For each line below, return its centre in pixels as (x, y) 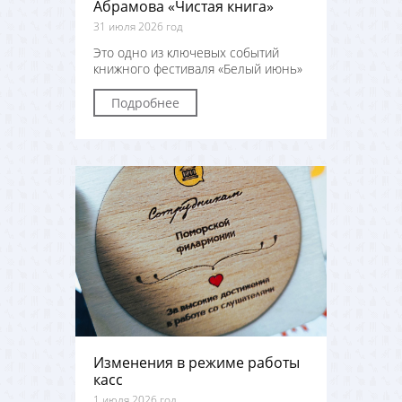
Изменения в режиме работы (197, 363)
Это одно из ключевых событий (186, 52)
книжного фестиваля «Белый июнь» (198, 69)
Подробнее (145, 103)
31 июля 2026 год (138, 26)
